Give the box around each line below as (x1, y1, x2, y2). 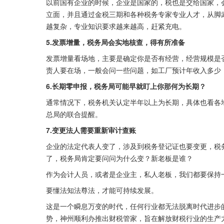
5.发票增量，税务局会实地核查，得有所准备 (46, 37, 185, 47)
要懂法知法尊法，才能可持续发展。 (46, 185, 158, 195)
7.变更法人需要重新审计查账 (46, 125, 136, 135)
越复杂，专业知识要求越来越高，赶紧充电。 (46, 21, 186, 31)
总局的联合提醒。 (46, 109, 102, 119)
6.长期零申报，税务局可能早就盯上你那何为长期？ (46, 81, 206, 91)
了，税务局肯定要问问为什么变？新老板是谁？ (46, 153, 193, 163)
